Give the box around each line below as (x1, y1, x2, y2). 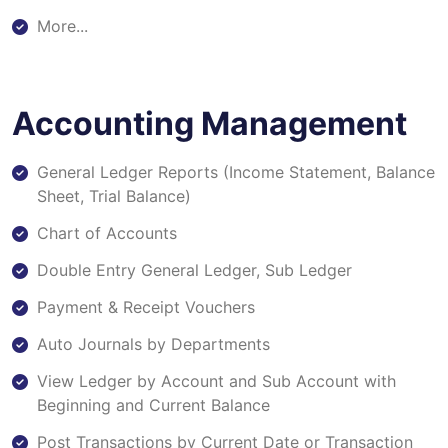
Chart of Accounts (37, 222, 177, 243)
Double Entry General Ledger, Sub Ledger (37, 259, 352, 280)
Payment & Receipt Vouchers (37, 296, 255, 317)
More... (37, 15, 88, 36)
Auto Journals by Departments (37, 333, 270, 354)
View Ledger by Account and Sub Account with (37, 370, 396, 391)
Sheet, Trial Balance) (37, 185, 191, 206)
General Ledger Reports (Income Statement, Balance (37, 161, 435, 182)
